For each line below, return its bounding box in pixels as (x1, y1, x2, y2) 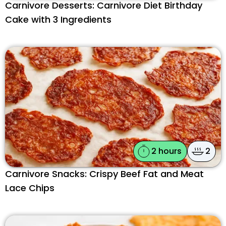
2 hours (151, 145, 182, 157)
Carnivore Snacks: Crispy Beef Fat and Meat (5, 167, 204, 180)
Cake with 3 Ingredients (5, 13, 111, 26)
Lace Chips (5, 181, 54, 194)
